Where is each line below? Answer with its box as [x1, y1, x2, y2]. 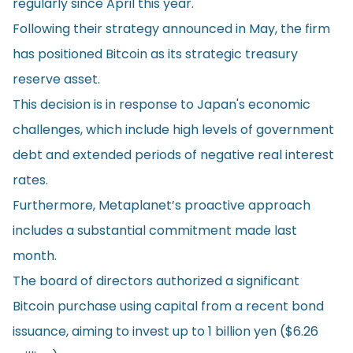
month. [13, 246, 57, 265]
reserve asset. [13, 69, 100, 88]
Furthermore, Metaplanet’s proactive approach [13, 195, 310, 214]
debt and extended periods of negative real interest [13, 145, 334, 164]
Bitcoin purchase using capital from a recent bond [13, 296, 324, 315]
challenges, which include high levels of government [13, 120, 334, 139]
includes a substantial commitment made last [13, 221, 297, 240]
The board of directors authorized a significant [13, 271, 299, 290]
